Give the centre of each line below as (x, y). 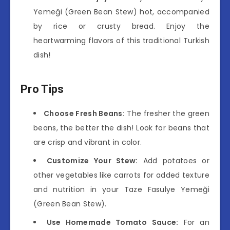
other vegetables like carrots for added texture (121, 175)
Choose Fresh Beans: (84, 113)
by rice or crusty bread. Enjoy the (121, 26)
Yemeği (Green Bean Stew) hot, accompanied (121, 12)
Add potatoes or (174, 160)
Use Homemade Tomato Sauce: (112, 222)
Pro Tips (42, 89)
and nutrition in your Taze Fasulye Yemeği (121, 189)
